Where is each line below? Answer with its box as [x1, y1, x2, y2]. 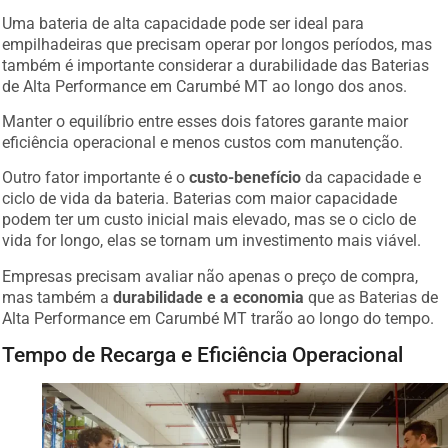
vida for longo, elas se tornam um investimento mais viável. [2, 223, 422, 243]
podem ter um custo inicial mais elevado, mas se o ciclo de [2, 202, 417, 222]
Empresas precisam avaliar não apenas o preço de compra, [2, 258, 419, 278]
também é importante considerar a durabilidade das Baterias [2, 47, 430, 67]
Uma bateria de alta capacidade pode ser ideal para [2, 5, 365, 25]
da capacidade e [301, 160, 422, 180]
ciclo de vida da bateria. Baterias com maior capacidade [2, 181, 398, 201]
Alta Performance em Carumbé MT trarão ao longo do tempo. [2, 300, 435, 320]
